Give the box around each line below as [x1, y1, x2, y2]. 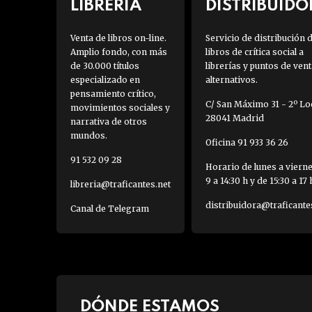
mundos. [70, 130, 107, 141]
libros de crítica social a [205, 47, 304, 58]
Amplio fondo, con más [70, 47, 167, 58]
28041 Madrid [205, 113, 264, 124]
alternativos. [205, 75, 258, 86]
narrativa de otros [70, 116, 147, 127]
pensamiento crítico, [70, 88, 156, 100]
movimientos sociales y [70, 102, 170, 114]
